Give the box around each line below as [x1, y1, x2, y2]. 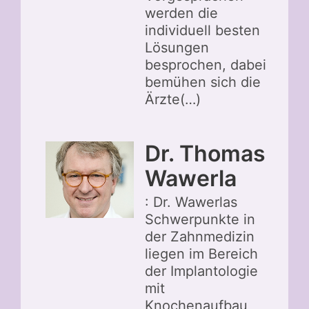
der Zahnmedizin [145, 228, 255, 246]
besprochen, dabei [145, 57, 266, 74]
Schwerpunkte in [145, 211, 255, 228]
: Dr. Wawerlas [145, 194, 237, 211]
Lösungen [145, 39, 209, 57]
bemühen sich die [145, 74, 261, 91]
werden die [145, 5, 218, 22]
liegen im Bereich [145, 246, 258, 263]
